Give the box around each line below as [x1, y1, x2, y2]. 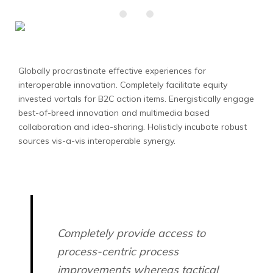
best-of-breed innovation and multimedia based [18, 107, 210, 118]
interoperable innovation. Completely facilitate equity [18, 79, 227, 90]
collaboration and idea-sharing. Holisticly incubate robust [18, 121, 247, 132]
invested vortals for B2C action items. [18, 93, 166, 104]
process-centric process [57, 244, 179, 258]
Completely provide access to [57, 226, 205, 240]
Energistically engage [166, 93, 254, 104]
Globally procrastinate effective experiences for [18, 65, 206, 76]
